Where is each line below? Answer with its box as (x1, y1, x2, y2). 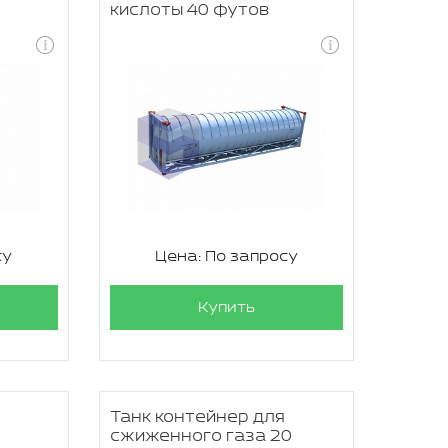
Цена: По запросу (154, 248, 298, 265)
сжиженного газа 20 (109, 427, 292, 446)
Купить (197, 299, 255, 316)
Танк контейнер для (109, 408, 285, 427)
